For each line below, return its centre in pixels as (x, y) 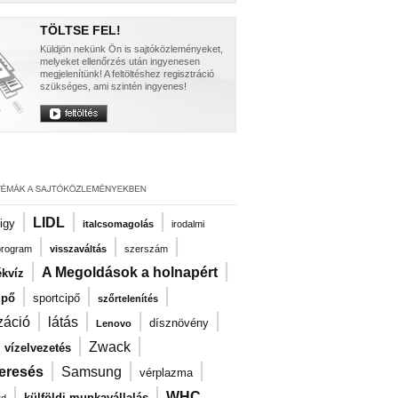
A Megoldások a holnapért (130, 272)
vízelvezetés (38, 348)
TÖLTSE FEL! (80, 30)
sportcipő (56, 298)
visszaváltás (78, 249)
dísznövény (179, 323)
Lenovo (114, 323)
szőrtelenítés (128, 298)
